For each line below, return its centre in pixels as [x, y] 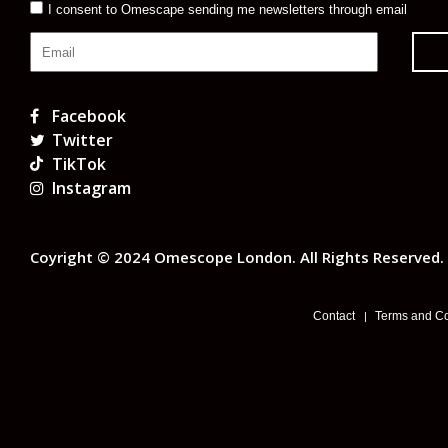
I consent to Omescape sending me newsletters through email [227, 10]
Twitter [82, 140]
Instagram [91, 188]
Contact [334, 316]
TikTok [79, 164]
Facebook [89, 116]
